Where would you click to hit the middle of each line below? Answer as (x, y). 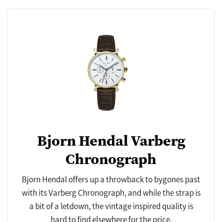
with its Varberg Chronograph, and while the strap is (111, 193)
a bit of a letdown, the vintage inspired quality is (111, 206)
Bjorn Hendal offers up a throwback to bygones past (111, 179)
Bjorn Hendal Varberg (111, 140)
